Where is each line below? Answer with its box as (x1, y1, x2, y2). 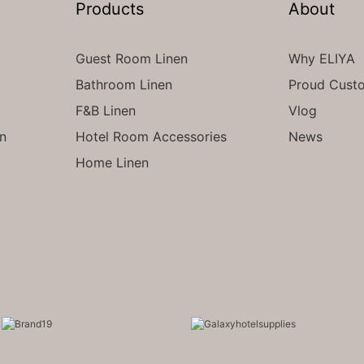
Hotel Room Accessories (75, 128, 227, 145)
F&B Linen (75, 102, 136, 119)
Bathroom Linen (75, 76, 172, 93)
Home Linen (75, 154, 149, 171)
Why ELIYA (288, 50, 356, 67)
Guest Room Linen (75, 50, 188, 67)
